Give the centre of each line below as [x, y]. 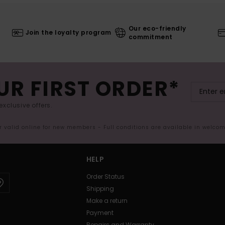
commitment [150, 37]
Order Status [105, 176]
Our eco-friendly [157, 28]
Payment [100, 212]
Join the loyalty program [68, 33]
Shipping [100, 188]
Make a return [107, 200]
